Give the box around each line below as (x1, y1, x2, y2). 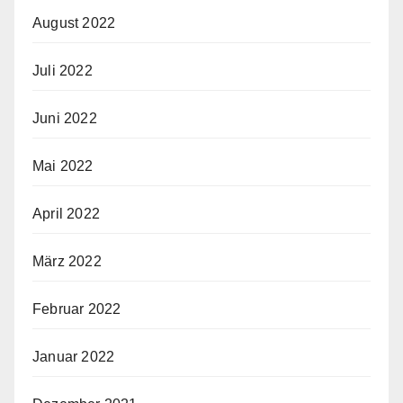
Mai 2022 (32, 157, 94, 174)
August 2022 (32, 14, 116, 31)
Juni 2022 (32, 110, 97, 126)
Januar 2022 (32, 348, 115, 364)
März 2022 (32, 253, 102, 269)
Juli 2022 (32, 62, 93, 78)
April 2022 (32, 205, 100, 221)
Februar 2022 (32, 300, 121, 317)
